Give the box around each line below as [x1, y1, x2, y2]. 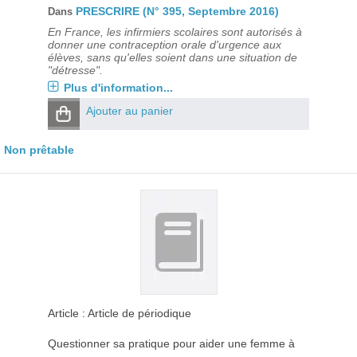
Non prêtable [4, 143, 74, 156]
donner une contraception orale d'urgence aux [47, 38, 281, 51]
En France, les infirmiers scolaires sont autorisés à [47, 25, 302, 38]
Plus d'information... [63, 81, 173, 94]
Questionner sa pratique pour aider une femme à [47, 337, 295, 350]
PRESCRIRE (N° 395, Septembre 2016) [75, 5, 279, 18]
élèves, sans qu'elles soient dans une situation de [47, 51, 297, 64]
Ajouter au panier [85, 104, 173, 117]
